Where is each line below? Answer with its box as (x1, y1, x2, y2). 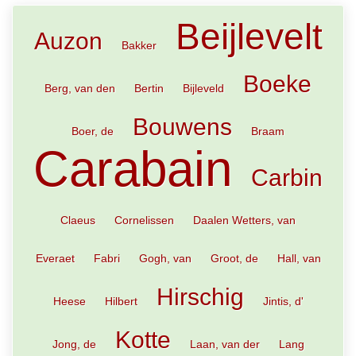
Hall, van (277, 252, 321, 265)
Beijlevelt (175, 16, 323, 57)
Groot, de (210, 252, 258, 265)
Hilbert (104, 295, 137, 308)
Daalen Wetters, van (193, 214, 296, 226)
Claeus (60, 214, 95, 226)
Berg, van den (44, 82, 115, 95)
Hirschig (156, 283, 244, 310)
